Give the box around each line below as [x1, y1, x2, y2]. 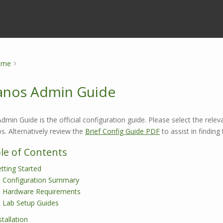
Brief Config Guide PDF [85, 126, 160, 136]
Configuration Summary [2, 175, 79, 185]
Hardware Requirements [2, 187, 81, 196]
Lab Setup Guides [2, 198, 59, 208]
